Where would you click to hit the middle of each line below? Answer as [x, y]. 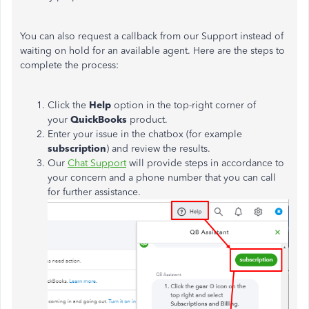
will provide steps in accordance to [205, 163]
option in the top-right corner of [183, 105]
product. [149, 120]
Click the [68, 105]
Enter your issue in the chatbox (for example [145, 134]
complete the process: [69, 65]
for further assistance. [94, 192]
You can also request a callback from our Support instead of [152, 36]
